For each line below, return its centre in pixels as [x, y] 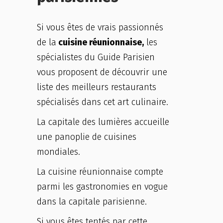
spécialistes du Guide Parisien [96, 57]
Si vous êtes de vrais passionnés [100, 27]
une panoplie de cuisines [87, 137]
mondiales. [58, 152]
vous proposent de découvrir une [102, 72]
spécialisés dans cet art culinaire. [103, 102]
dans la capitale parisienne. [92, 202]
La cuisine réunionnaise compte [100, 172]
